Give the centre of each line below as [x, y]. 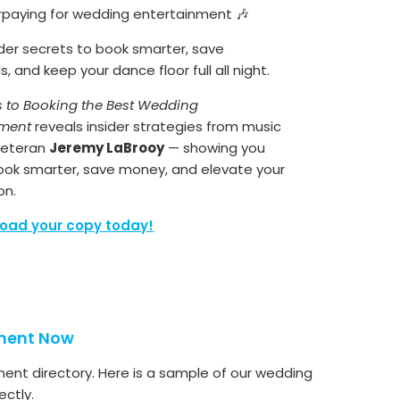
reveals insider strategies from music [157, 126]
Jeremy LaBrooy [107, 147]
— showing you [215, 147]
